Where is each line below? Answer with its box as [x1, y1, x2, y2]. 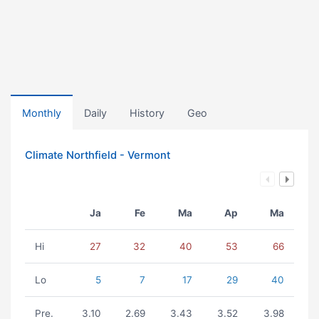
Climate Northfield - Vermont [25, 149, 170, 162]
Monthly [22, 107, 61, 119]
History [130, 107, 164, 119]
